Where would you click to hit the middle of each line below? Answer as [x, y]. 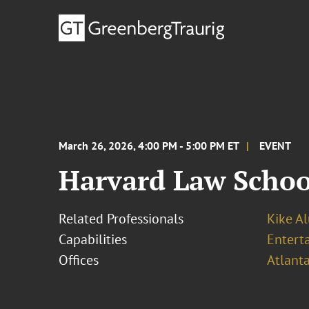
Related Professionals [121, 219]
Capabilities [93, 239]
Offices [79, 260]
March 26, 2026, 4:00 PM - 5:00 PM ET [149, 146]
